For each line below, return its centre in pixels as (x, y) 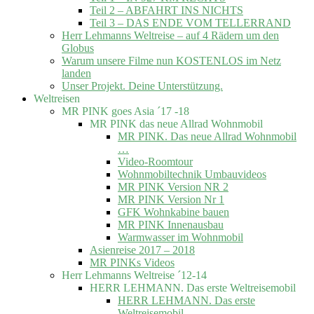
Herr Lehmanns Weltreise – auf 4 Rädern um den (170, 35)
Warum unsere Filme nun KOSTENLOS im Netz (171, 60)
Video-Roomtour (155, 161)
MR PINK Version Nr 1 (171, 199)
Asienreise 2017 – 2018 (142, 250)
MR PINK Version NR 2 (173, 186)
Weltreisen (57, 98)
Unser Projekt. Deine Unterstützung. (142, 86)
